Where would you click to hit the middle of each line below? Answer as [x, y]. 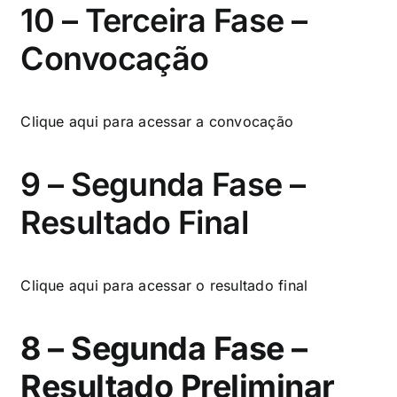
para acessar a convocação [198, 121]
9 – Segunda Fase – [163, 184]
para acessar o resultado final [203, 285]
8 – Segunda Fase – [164, 348]
